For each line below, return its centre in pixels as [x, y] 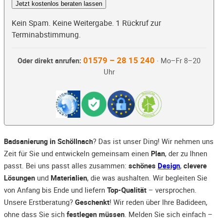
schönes [143, 166]
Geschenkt [92, 202]
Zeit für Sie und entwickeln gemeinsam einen [77, 154]
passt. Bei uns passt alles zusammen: [66, 166]
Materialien [69, 178]
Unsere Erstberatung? [39, 202]
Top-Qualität [127, 190]
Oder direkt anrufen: [49, 61]
